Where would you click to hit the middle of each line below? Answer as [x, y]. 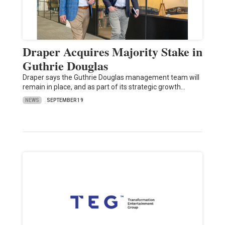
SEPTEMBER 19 [65, 100]
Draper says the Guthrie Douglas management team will [111, 78]
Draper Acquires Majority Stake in [112, 52]
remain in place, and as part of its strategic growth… [104, 87]
